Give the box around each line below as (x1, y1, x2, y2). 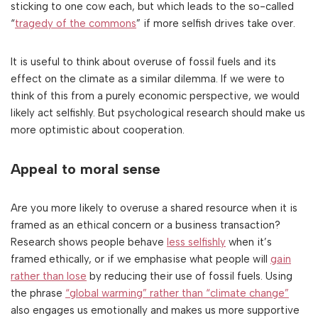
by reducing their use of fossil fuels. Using (87, 270, 292, 283)
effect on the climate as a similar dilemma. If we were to (11, 72, 285, 86)
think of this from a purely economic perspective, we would (11, 89, 300, 103)
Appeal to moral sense (11, 160, 160, 178)
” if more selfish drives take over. (136, 17, 295, 31)
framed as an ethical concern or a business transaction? (11, 219, 280, 232)
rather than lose (11, 270, 87, 283)
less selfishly (167, 236, 226, 249)
